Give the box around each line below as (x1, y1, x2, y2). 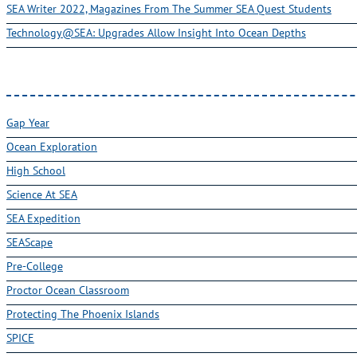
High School (6, 163, 65, 177)
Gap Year (6, 116, 49, 129)
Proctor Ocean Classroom (6, 283, 129, 296)
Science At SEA (6, 187, 77, 201)
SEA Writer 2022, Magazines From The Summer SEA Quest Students (6, 2, 331, 16)
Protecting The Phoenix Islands (6, 307, 159, 320)
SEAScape (6, 235, 53, 249)
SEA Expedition (6, 211, 80, 225)
